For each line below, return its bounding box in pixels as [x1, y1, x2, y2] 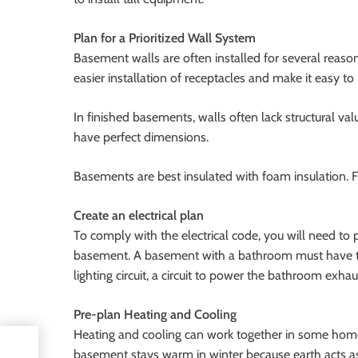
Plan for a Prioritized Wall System [74, 30, 256, 46]
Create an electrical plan [74, 208, 204, 224]
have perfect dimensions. [74, 129, 209, 145]
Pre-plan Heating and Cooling [74, 307, 237, 323]
